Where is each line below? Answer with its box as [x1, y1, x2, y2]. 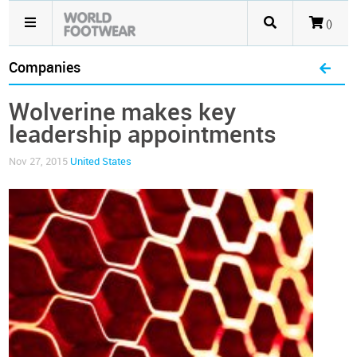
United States [70, 155, 132, 167]
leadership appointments [9, 120, 277, 149]
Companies [9, 59, 81, 76]
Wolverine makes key [9, 98, 237, 127]
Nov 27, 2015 [9, 155, 71, 167]
